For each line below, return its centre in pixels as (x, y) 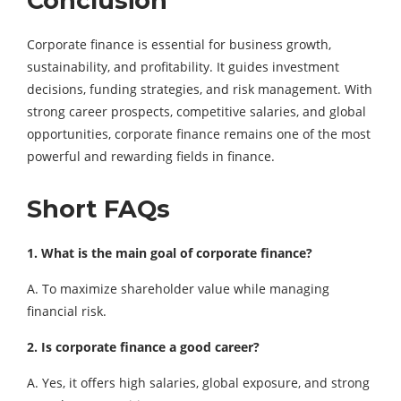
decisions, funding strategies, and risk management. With (200, 90)
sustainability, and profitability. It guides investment (183, 67)
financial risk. (67, 311)
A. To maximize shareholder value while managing (178, 289)
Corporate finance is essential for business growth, (179, 45)
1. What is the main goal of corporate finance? (170, 253)
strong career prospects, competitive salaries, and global (196, 112)
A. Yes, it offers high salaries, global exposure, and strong (198, 383)
